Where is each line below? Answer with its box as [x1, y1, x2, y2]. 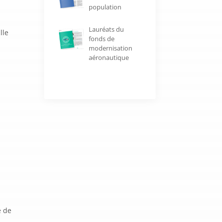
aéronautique [88, 53, 129, 62]
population [88, 2, 121, 12]
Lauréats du [88, 25, 124, 34]
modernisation [88, 44, 132, 53]
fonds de [88, 34, 114, 44]
